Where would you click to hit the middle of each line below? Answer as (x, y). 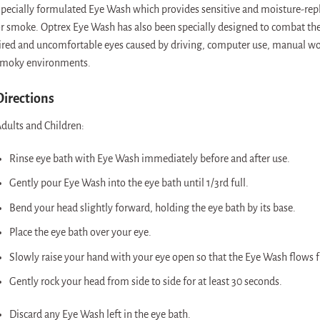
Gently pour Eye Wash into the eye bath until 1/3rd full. (129, 183)
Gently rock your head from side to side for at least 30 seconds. (146, 282)
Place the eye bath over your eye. (81, 232)
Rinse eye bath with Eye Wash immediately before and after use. (150, 158)
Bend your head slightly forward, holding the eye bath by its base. (153, 207)
